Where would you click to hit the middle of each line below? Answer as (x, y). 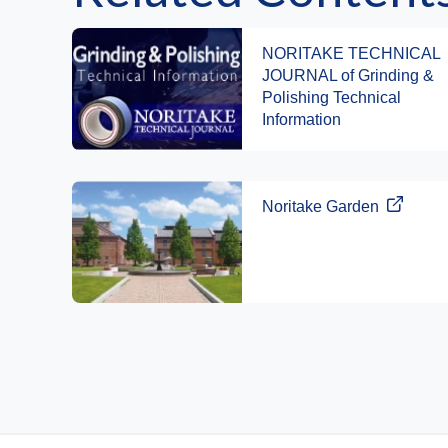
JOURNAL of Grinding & (348, 76)
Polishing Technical (331, 98)
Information (301, 120)
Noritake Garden (320, 207)
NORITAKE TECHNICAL (351, 54)
